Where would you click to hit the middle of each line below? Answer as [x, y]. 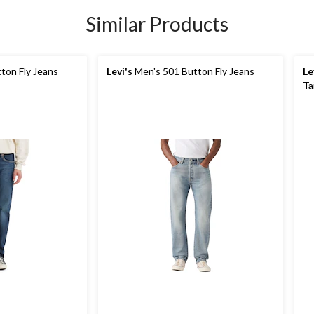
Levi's [120, 71]
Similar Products [157, 24]
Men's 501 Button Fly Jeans [193, 71]
